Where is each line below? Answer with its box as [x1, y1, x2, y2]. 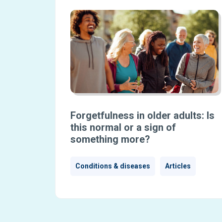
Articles [165, 162, 191, 170]
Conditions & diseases [75, 162, 150, 170]
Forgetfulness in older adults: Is [70, 110, 215, 122]
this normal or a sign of [70, 121, 176, 134]
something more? [70, 133, 150, 146]
